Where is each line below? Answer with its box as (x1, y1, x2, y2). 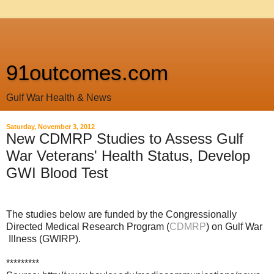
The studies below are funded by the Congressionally (6, 209, 237, 220)
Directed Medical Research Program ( (6, 221, 169, 232)
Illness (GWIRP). (6, 233, 86, 244)
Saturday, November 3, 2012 (6, 123, 95, 130)
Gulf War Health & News (6, 92, 111, 103)
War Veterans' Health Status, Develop (6, 147, 250, 164)
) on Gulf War (206, 221, 262, 232)
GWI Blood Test (6, 165, 108, 181)
